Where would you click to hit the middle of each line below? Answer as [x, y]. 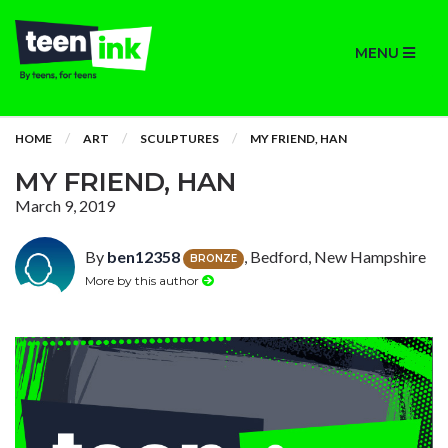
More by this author [143, 280]
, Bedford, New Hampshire [335, 256]
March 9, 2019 [65, 205]
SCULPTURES [179, 138]
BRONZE [213, 258]
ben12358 [143, 256]
